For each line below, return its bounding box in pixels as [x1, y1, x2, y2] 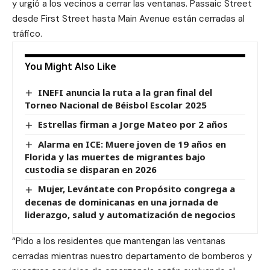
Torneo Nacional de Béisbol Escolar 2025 [25, 99, 207, 111]
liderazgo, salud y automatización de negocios [25, 208, 236, 221]
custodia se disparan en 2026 [25, 163, 157, 176]
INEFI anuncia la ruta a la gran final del [38, 86, 213, 98]
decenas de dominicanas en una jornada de [25, 195, 218, 208]
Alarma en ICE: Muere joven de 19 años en [38, 137, 227, 150]
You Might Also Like [25, 60, 116, 73]
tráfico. [12, 28, 42, 40]
